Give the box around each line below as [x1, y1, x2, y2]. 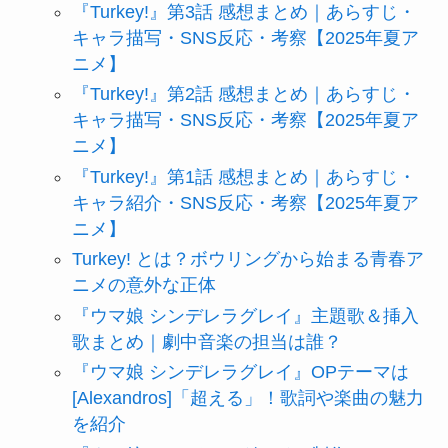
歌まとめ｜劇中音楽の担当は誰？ [71, 331, 342, 352]
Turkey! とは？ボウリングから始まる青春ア [71, 249, 424, 270]
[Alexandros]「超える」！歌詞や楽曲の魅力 [71, 388, 424, 409]
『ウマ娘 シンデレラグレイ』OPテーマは [71, 362, 409, 383]
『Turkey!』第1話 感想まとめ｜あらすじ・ [71, 166, 416, 187]
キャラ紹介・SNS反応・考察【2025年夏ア [71, 192, 419, 213]
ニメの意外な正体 [71, 275, 216, 296]
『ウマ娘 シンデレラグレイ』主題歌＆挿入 [71, 305, 419, 326]
